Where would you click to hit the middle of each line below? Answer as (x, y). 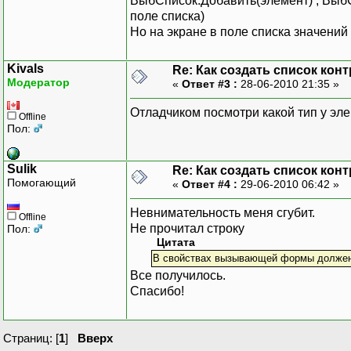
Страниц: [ (31, 338)
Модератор (38, 82)
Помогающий (42, 182)
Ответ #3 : (210, 83)
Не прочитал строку (187, 228)
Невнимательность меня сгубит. (223, 212)
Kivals (25, 68)
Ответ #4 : (210, 184)
